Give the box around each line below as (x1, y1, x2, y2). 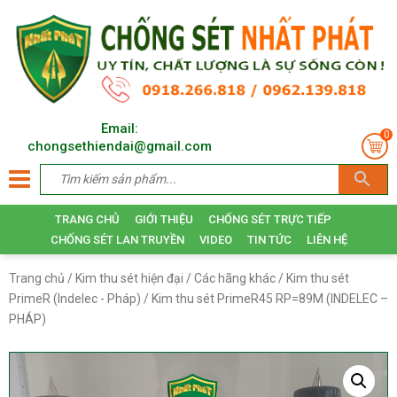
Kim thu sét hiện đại (75, 270, 183, 285)
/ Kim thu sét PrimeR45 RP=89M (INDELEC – (141, 291, 388, 306)
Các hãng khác (194, 270, 276, 285)
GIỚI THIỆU (134, 212, 193, 226)
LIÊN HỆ (306, 232, 347, 246)
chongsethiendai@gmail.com (27, 137, 212, 154)
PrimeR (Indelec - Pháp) (9, 291, 141, 306)
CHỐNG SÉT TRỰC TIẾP (207, 212, 331, 226)
